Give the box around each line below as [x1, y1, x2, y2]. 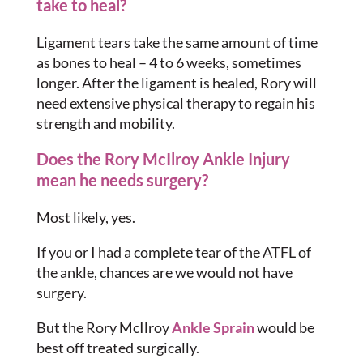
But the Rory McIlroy [36, 318, 172, 336]
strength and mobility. [36, 114, 175, 132]
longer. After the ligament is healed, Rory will [36, 74, 317, 92]
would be [254, 318, 314, 336]
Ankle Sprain [171, 318, 254, 336]
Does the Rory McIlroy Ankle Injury [36, 149, 290, 169]
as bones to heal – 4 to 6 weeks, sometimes [36, 53, 301, 71]
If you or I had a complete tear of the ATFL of [36, 243, 311, 261]
